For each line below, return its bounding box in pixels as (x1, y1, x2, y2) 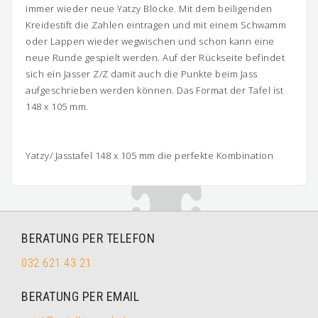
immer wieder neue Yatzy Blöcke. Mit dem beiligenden (26, 2, 273, 15)
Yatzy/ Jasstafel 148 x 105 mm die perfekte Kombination (26, 149, 273, 162)
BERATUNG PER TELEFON (21, 231, 155, 246)
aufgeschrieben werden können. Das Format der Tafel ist (26, 84, 283, 97)
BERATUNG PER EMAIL (21, 289, 139, 304)
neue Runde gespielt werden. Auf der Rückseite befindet (26, 51, 285, 64)
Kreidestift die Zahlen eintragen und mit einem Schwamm (26, 18, 286, 31)
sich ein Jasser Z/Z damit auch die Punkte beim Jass (26, 67, 258, 80)
